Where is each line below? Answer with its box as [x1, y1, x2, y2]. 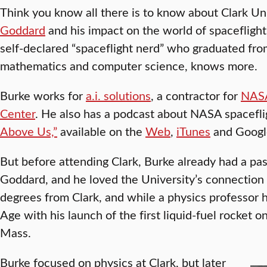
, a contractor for [151, 87, 241, 104]
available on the [57, 123, 145, 139]
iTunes [176, 123, 210, 139]
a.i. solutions [86, 87, 151, 104]
